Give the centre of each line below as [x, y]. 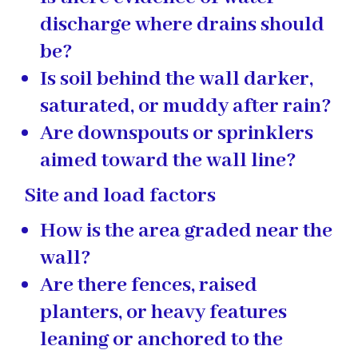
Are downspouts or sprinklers [177, 133]
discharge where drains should [182, 24]
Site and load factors [120, 195]
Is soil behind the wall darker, [177, 79]
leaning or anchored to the [161, 339]
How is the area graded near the [186, 231]
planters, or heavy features [163, 312]
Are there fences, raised [149, 285]
